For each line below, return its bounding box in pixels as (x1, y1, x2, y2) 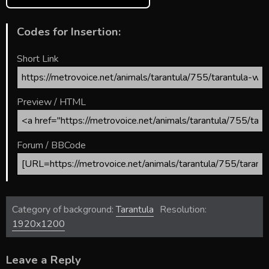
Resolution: (160, 203, 207, 216)
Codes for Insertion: (17, 24, 121, 40)
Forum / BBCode (17, 139, 86, 152)
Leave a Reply (6, 252, 81, 268)
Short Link (17, 52, 59, 65)
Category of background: (12, 203, 116, 216)
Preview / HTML (17, 95, 86, 109)
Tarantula (116, 203, 154, 216)
